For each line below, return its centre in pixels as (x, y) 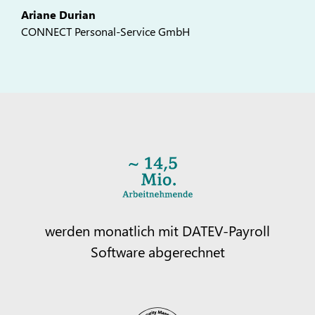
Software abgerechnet (157, 251)
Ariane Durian (58, 14)
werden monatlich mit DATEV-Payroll (157, 230)
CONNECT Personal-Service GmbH (105, 31)
